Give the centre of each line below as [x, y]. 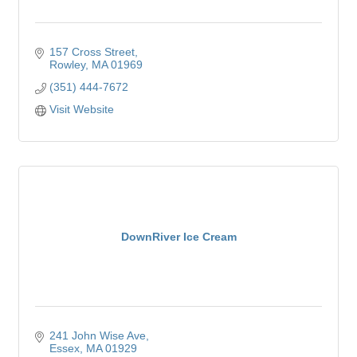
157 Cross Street [92, 52]
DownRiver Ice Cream [178, 236]
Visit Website [81, 110]
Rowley [67, 65]
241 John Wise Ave [97, 336]
